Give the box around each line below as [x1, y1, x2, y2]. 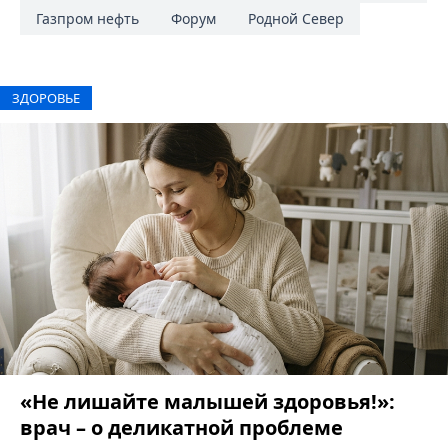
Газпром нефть [36, 9, 139, 29]
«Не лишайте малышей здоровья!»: [20, 387, 395, 415]
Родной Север [248, 9, 344, 29]
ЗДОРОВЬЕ [12, 89, 80, 108]
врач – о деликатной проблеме [20, 413, 343, 441]
